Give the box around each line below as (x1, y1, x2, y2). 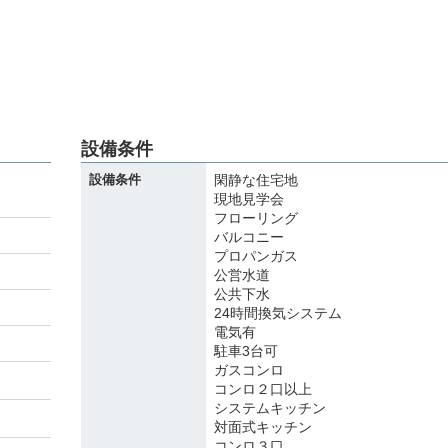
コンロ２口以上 (214, 381, 312, 397)
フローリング (214, 210, 298, 226)
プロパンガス (214, 248, 298, 264)
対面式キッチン (214, 419, 312, 435)
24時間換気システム (214, 305, 342, 321)
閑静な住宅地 (214, 172, 298, 188)
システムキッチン (214, 400, 326, 416)
